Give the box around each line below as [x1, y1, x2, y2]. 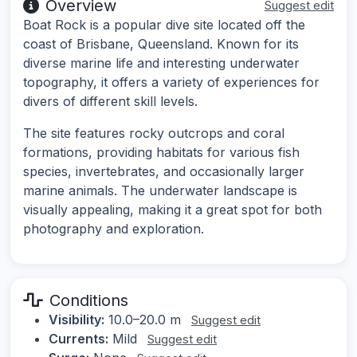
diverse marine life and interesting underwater [23, 55, 300, 72]
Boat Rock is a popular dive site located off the [23, 17, 305, 33]
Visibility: [49, 312, 104, 328]
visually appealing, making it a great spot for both [23, 202, 322, 218]
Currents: [49, 331, 108, 347]
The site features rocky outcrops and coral [23, 125, 284, 142]
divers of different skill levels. [23, 93, 198, 110]
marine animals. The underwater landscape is [23, 182, 297, 199]
